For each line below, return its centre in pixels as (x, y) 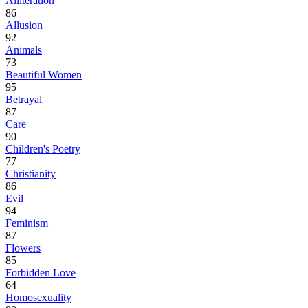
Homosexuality (38, 298)
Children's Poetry (43, 149)
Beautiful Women (44, 75)
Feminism (27, 223)
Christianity (31, 174)
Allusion (24, 25)
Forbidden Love (41, 273)
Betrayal (24, 100)
